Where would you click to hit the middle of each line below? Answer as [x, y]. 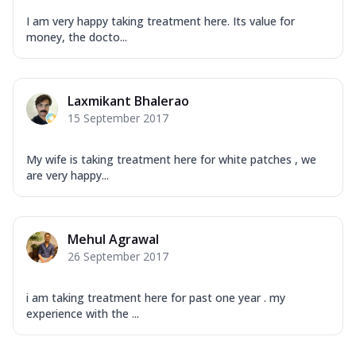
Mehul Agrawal [113, 239]
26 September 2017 [118, 256]
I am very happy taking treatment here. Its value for [161, 21]
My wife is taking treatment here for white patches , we [171, 159]
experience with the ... [83, 313]
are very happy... [68, 175]
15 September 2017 [118, 118]
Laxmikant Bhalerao [128, 101]
